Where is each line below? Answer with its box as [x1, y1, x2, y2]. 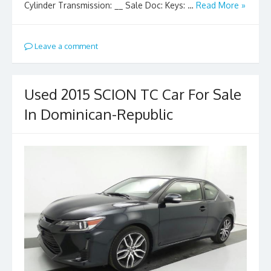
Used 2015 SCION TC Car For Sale [24, 85, 241, 104]
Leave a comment [33, 41, 98, 51]
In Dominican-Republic [24, 105, 173, 124]
